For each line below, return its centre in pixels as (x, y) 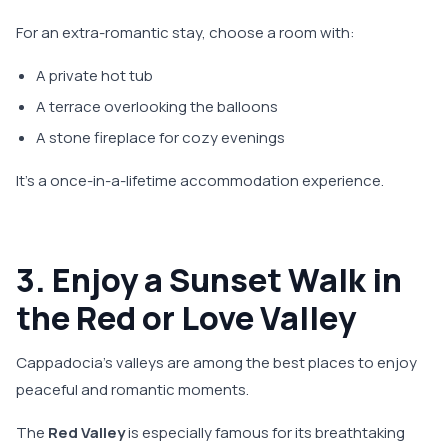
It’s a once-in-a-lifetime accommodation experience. (200, 181)
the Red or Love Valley (186, 318)
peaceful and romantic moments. (132, 390)
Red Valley (86, 433)
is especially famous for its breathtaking (265, 433)
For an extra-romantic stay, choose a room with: (185, 33)
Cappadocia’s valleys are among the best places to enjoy (216, 363)
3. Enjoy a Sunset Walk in (209, 280)
